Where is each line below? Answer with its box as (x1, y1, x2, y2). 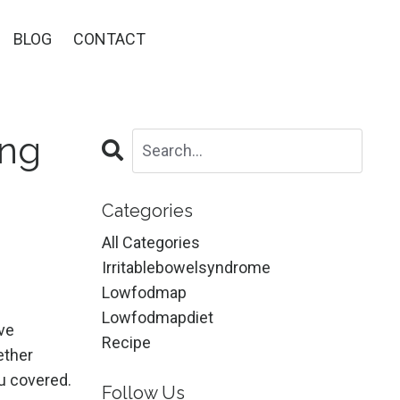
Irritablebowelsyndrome (101, 257, 271, 277)
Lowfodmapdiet (101, 307, 213, 327)
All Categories (101, 232, 200, 252)
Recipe (101, 332, 151, 352)
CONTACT (73, 29, 146, 48)
